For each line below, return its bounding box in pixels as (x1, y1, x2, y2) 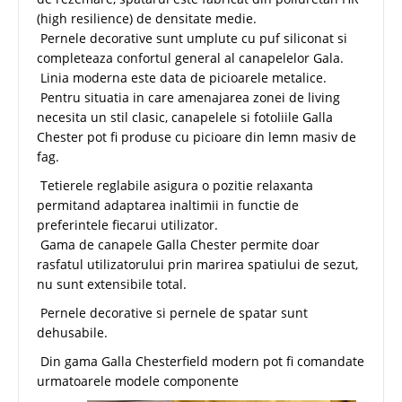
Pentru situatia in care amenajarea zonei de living (37, 88, 340, 106)
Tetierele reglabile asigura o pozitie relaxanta (37, 176, 313, 194)
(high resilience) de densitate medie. (37, 9, 257, 27)
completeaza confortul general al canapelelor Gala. (37, 48, 344, 66)
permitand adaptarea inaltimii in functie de (37, 196, 299, 214)
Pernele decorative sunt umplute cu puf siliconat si (37, 29, 347, 47)
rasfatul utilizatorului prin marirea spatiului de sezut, (37, 255, 358, 273)
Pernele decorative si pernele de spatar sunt (37, 303, 308, 321)
